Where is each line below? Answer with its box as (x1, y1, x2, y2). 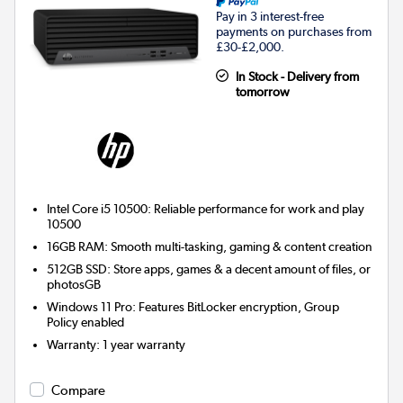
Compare (51, 382, 105, 399)
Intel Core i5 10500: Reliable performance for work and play (47, 201, 365, 217)
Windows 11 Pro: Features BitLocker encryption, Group (47, 300, 340, 315)
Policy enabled (47, 315, 125, 330)
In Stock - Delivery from (235, 69, 359, 85)
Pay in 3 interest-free (216, 9, 324, 24)
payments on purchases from (216, 24, 372, 40)
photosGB (47, 277, 102, 292)
